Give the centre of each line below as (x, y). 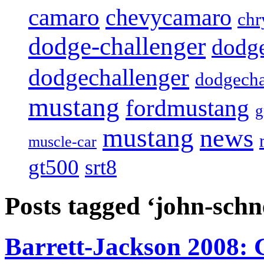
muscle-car (62, 142)
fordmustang (187, 108)
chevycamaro (169, 18)
